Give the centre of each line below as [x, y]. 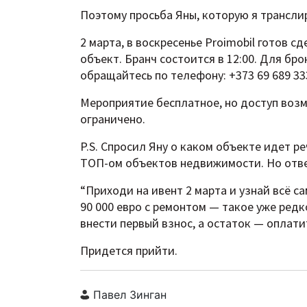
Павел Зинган [128, 295]
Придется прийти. [129, 250]
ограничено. [113, 119]
